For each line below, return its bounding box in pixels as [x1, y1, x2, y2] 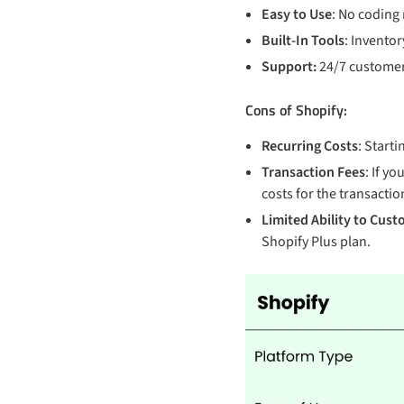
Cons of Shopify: [245, 98, 347, 121]
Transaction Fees [262, 161, 365, 182]
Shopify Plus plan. [262, 231, 371, 252]
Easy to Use [262, 4, 332, 24]
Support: [262, 56, 317, 77]
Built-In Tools [262, 30, 344, 50]
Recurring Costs [262, 135, 358, 156]
